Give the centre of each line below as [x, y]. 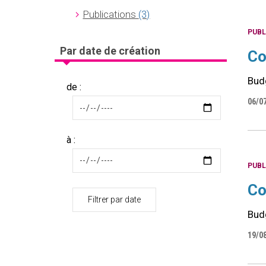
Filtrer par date [114, 200]
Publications [111, 15]
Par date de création [110, 50]
